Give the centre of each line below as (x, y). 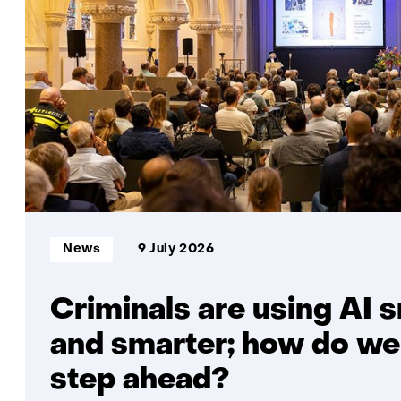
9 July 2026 (176, 250)
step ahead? (140, 381)
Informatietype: (101, 243)
